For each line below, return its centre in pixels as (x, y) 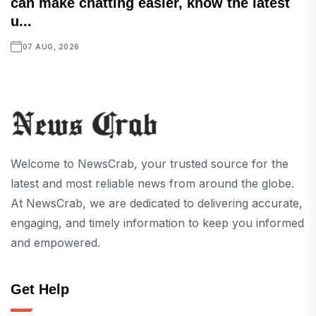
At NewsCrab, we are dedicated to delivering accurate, (157, 203)
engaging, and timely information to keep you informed (157, 223)
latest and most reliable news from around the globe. (152, 184)
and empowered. (55, 243)
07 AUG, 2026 (51, 47)
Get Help (40, 290)
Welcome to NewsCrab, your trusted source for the (150, 164)
